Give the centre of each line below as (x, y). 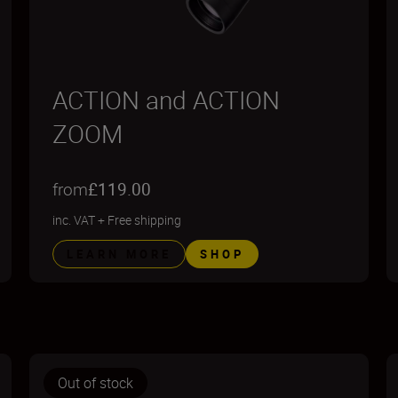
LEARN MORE (119, 254)
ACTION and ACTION (167, 99)
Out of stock (96, 383)
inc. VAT (74, 220)
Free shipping (145, 220)
